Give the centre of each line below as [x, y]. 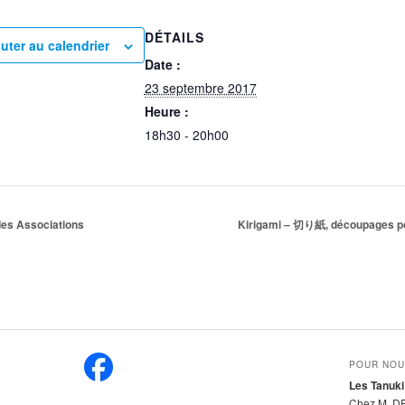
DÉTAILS [174, 38]
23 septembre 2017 [200, 88]
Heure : [166, 112]
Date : [162, 65]
